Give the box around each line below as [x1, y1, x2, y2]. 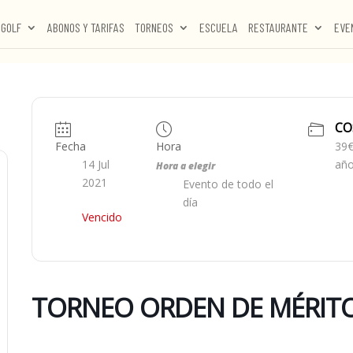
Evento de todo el [182, 176, 273, 191]
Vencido [81, 210, 122, 225]
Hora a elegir [155, 159, 215, 173]
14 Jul [81, 157, 110, 173]
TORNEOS [135, 20, 173, 35]
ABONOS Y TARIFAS [47, 20, 124, 35]
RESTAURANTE [248, 20, 308, 35]
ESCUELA [199, 20, 238, 35]
